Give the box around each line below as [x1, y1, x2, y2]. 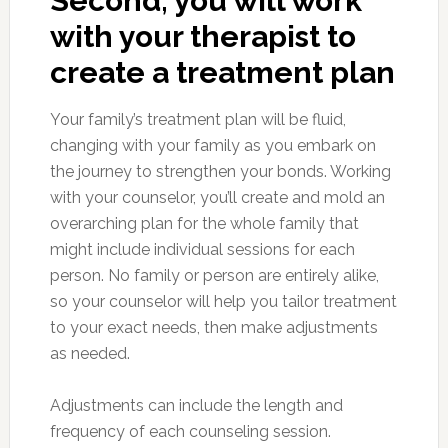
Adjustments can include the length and [49, 395, 343, 415]
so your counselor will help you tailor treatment [49, 291, 397, 311]
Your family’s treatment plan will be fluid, [49, 109, 346, 129]
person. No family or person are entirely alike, [49, 265, 379, 285]
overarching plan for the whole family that [49, 213, 359, 233]
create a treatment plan [49, 54, 395, 90]
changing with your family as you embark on [49, 135, 376, 155]
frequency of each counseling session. [49, 421, 331, 441]
